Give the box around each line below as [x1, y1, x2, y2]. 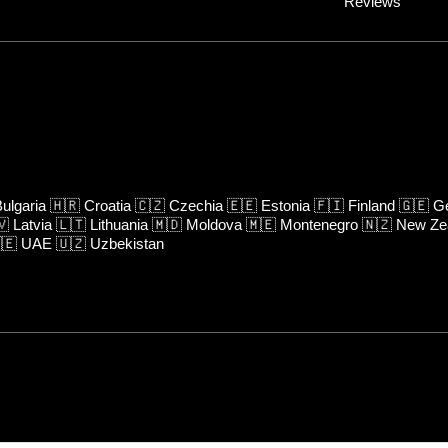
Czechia [169, 196, 223, 214]
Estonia [261, 196, 310, 214]
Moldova [186, 215, 242, 233]
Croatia [84, 196, 131, 214]
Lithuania [90, 215, 148, 233]
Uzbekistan [90, 234, 164, 252]
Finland [348, 196, 395, 214]
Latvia [13, 215, 52, 233]
